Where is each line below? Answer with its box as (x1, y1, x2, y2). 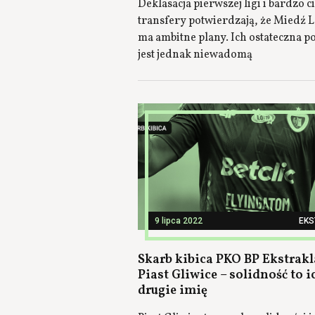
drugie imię (138, 282, 207, 300)
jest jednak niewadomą (138, 47, 252, 63)
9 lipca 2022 (155, 216, 202, 226)
